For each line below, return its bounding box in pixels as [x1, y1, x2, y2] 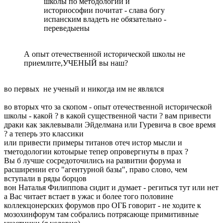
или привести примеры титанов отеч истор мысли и [4, 138, 182, 147]
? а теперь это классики [4, 129, 84, 138]
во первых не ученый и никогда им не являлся [4, 85, 164, 94]
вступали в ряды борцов [4, 174, 87, 183]
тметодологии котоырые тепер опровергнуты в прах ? [4, 147, 188, 156]
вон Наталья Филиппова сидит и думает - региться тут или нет [4, 183, 219, 192]
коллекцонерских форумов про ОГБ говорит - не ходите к [4, 201, 201, 210]
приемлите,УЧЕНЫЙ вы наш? [24, 59, 128, 68]
